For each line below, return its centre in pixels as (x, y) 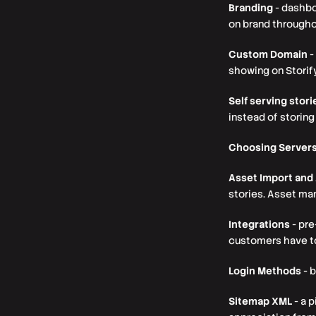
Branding (251, 8)
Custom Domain (268, 54)
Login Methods (265, 271)
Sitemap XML (260, 301)
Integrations (259, 224)
